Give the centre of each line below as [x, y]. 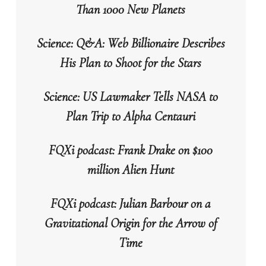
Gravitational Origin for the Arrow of [131, 224]
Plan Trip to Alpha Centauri [131, 117]
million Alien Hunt [131, 170]
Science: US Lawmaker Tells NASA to [131, 97]
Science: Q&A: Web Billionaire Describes [131, 44]
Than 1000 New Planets [131, 10]
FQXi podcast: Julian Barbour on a [131, 204]
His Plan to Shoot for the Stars [131, 63]
